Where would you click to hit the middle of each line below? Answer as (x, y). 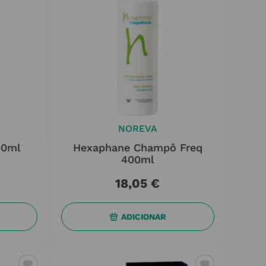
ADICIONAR (143, 216)
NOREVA (137, 129)
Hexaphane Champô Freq (137, 148)
